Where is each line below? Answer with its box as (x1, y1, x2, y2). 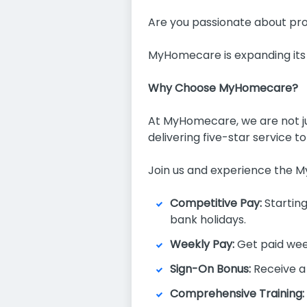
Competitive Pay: (170, 195, 262, 211)
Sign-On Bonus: (170, 261, 251, 277)
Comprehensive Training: (170, 286, 304, 302)
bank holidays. (170, 212, 246, 228)
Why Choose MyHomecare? (148, 80, 298, 96)
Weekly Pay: (170, 236, 234, 252)
